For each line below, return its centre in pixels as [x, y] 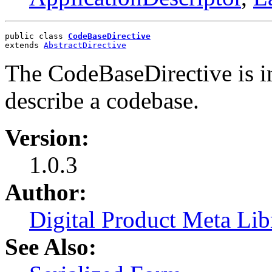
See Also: [51, 246]
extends [24, 45]
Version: [47, 137]
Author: [46, 192]
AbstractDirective [85, 45]
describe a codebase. [102, 100]
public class [36, 36]
